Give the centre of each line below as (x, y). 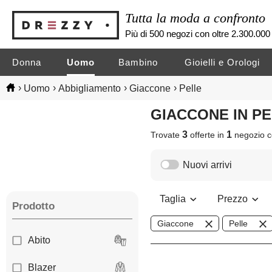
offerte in (207, 135)
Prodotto (33, 206)
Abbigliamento (90, 88)
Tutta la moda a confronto (195, 18)
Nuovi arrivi (208, 165)
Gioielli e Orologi (223, 62)
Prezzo (233, 199)
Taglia (174, 199)
